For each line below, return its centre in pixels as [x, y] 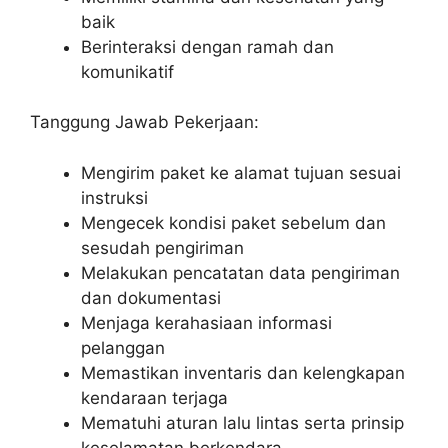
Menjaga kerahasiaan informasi [206, 322]
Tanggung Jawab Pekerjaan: [144, 122]
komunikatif [127, 71]
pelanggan [123, 347]
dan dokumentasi [151, 297]
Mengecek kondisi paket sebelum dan [233, 222]
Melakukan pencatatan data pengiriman [240, 272]
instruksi [114, 197]
